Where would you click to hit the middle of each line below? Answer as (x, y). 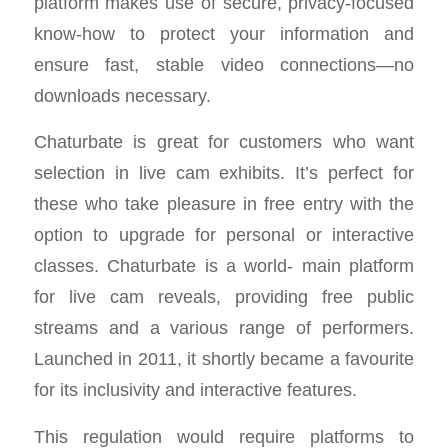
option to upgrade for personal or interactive (224, 235)
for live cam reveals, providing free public (224, 297)
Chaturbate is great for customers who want (224, 142)
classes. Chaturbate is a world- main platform (224, 266)
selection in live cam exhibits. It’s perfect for (224, 173)
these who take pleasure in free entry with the (224, 204)
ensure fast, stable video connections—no (224, 64)
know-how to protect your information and (224, 33)
